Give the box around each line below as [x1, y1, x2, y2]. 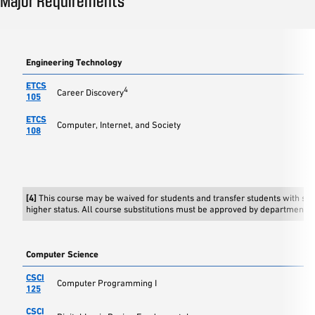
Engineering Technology [26, 57, 122, 67]
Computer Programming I [57, 278, 157, 288]
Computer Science [26, 249, 98, 259]
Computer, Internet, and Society [57, 120, 181, 130]
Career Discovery [57, 87, 124, 98]
